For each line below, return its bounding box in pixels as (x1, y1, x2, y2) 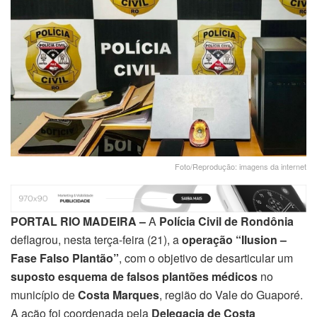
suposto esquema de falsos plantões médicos (11, 268, 258, 285)
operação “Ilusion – (182, 231, 287, 248)
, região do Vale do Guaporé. (159, 287, 303, 304)
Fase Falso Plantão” (11, 250, 119, 267)
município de (11, 287, 78, 304)
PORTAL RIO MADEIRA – (11, 213, 149, 230)
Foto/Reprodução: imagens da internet (175, 161, 306, 173)
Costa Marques (78, 287, 159, 304)
